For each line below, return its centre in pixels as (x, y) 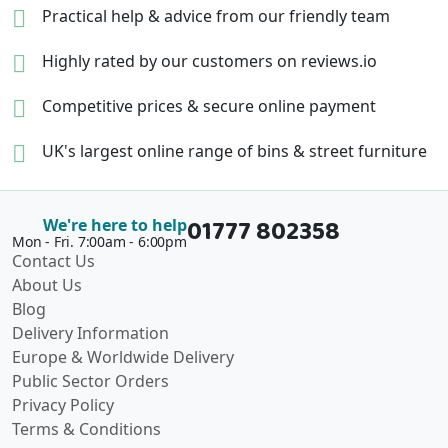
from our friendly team (303, 16)
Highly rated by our (115, 61)
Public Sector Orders (90, 381)
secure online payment (289, 106)
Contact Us (53, 261)
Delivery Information (90, 333)
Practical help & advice (127, 16)
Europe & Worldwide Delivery (123, 357)
